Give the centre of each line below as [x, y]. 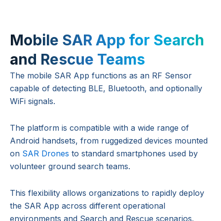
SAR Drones [46, 153]
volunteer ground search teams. [70, 166]
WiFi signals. [33, 101]
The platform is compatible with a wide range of [99, 128]
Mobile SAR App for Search [107, 40]
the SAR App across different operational [88, 205]
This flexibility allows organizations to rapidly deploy [107, 193]
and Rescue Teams [77, 59]
